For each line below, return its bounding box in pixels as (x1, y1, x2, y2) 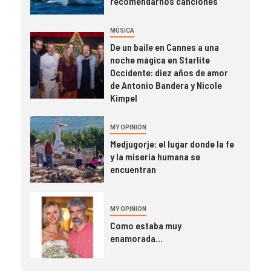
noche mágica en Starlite (109, 53, 210, 65)
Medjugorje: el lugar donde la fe (109, 137, 234, 149)
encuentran (109, 163, 156, 175)
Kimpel (109, 91, 137, 103)
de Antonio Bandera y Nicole (109, 79, 222, 91)
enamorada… (109, 232, 163, 244)
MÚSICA (109, 27, 134, 34)
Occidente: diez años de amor (109, 66, 228, 78)
